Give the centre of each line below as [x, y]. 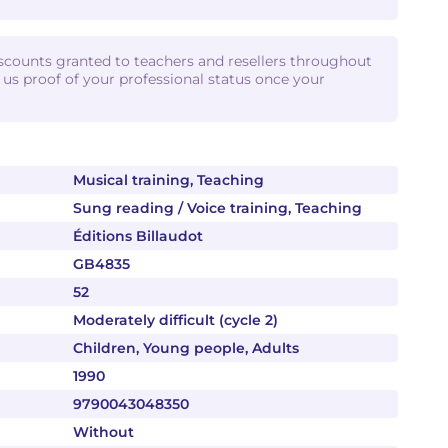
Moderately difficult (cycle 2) [175, 320]
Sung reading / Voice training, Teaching [217, 208]
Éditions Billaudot [138, 236]
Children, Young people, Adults [186, 348]
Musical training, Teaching [168, 180]
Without [103, 432]
